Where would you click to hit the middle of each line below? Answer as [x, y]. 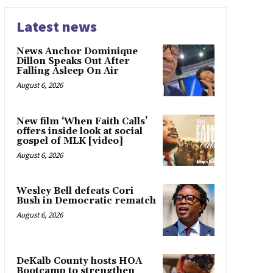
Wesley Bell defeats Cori [75, 191]
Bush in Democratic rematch [86, 201]
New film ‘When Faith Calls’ [82, 121]
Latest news [56, 27]
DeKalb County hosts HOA [79, 261]
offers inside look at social [79, 131]
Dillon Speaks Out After [73, 61]
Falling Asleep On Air [67, 71]
